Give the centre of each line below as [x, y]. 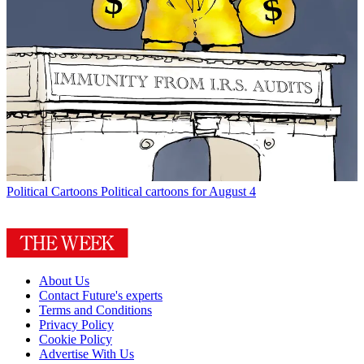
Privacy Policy [76, 324]
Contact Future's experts [101, 295]
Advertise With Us [87, 353]
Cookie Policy [76, 339]
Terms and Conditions [95, 310]
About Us [64, 280]
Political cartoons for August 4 [178, 191]
